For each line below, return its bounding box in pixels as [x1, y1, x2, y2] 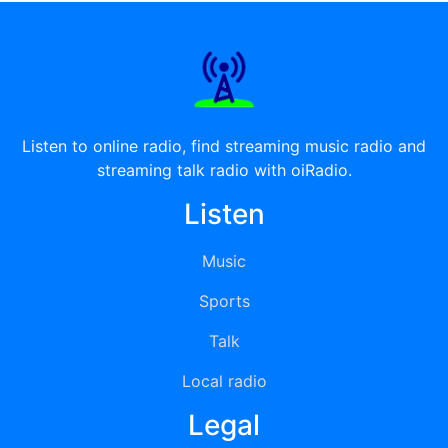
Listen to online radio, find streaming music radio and [22, 136, 426, 156]
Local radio [181, 371, 267, 391]
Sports [198, 291, 250, 311]
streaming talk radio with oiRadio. [96, 160, 352, 180]
